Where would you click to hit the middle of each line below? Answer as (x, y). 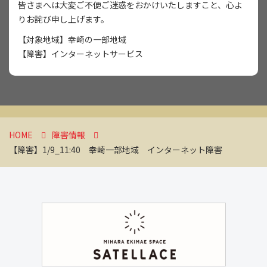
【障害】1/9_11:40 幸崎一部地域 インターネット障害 (116, 150)
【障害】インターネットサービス (80, 54)
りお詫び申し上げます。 (63, 19)
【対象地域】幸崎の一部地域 (72, 39)
